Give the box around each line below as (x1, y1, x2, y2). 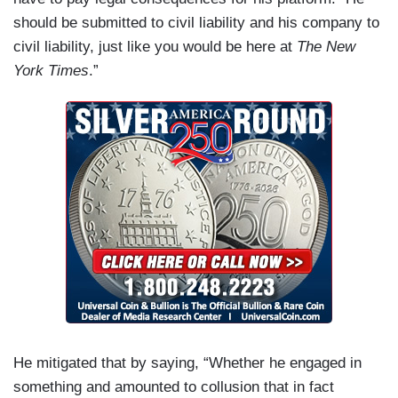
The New (297, 38, 355, 55)
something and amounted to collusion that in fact (13, 378, 334, 395)
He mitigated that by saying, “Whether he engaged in (13, 354, 362, 371)
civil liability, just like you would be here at (13, 38, 297, 55)
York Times (13, 62, 89, 79)
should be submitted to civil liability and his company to (13, 14, 379, 31)
